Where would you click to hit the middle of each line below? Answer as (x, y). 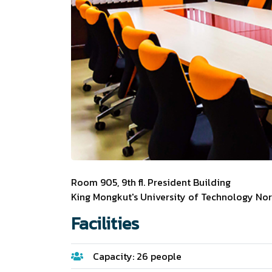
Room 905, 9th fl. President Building (151, 182)
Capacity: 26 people (137, 256)
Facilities (105, 223)
